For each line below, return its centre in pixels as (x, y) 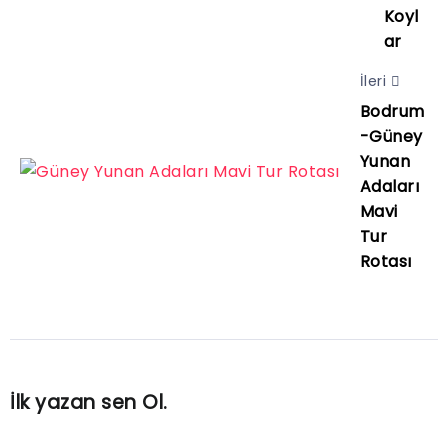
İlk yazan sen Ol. (89, 403)
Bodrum (392, 112)
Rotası (385, 262)
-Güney (391, 137)
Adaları (389, 187)
